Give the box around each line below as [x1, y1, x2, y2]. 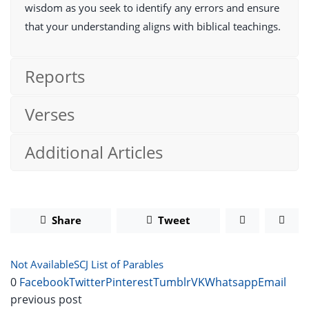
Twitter [69, 274, 106, 290]
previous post [10, 291, 82, 307]
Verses [25, 103, 74, 126]
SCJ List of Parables [74, 257, 163, 271]
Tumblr [153, 274, 191, 290]
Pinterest [106, 274, 153, 290]
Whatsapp [205, 274, 258, 290]
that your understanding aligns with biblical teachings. [25, 19, 281, 33]
